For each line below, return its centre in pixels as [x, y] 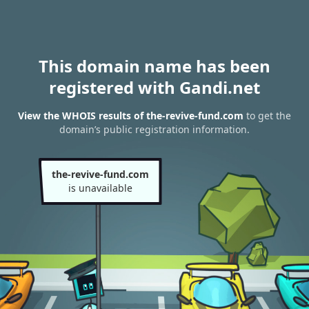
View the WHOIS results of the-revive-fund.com [131, 116]
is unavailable [100, 188]
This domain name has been [154, 66]
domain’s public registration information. [154, 130]
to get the [267, 116]
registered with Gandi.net [154, 87]
